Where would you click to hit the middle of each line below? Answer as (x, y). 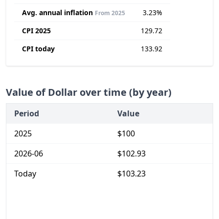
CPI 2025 (36, 31)
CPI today (38, 49)
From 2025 (110, 13)
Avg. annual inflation (57, 13)
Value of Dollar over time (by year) (89, 92)
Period (27, 114)
